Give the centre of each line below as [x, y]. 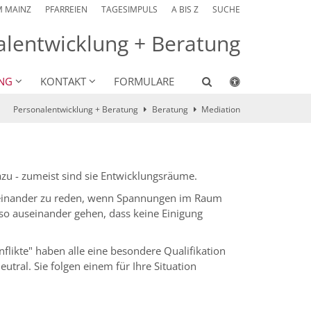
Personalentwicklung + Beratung [76, 110]
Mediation [221, 110]
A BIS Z [185, 9]
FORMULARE [144, 82]
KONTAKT [63, 82]
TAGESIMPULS [129, 9]
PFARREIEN [66, 9]
